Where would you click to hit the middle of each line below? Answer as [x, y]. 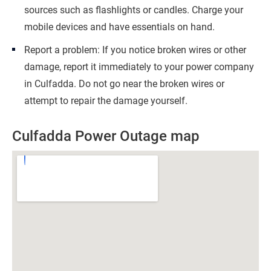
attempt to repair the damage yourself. [106, 101]
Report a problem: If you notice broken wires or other [135, 50]
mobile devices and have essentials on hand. [119, 27]
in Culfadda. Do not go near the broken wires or [124, 84]
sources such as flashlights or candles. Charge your [134, 10]
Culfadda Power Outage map [106, 136]
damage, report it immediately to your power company [139, 67]
